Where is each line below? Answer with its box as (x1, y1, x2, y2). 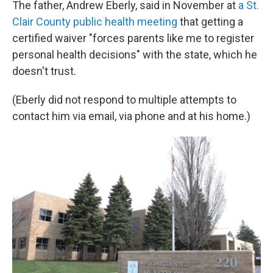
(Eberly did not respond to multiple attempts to (12, 93, 236, 106)
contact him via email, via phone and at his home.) (12, 110, 250, 122)
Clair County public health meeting (12, 15, 177, 28)
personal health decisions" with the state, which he (12, 48, 257, 61)
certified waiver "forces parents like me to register (12, 32, 254, 44)
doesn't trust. (12, 65, 76, 77)
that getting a (177, 15, 243, 28)
